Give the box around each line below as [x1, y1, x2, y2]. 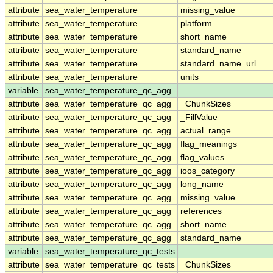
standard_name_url [180, 59, 256, 69]
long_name [180, 180, 224, 190]
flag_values [180, 153, 224, 163]
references [180, 207, 222, 216]
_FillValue [180, 113, 218, 122]
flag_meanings [180, 140, 237, 149]
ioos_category [180, 166, 235, 176]
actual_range [180, 126, 231, 136]
